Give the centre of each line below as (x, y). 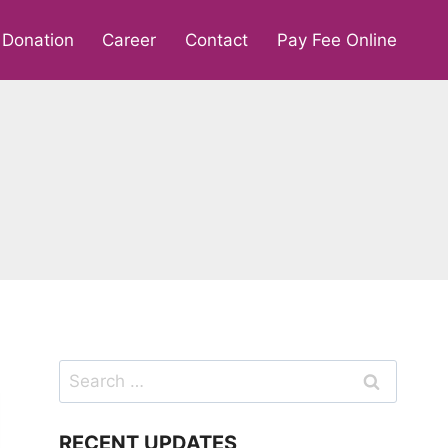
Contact (217, 39)
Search (86, 372)
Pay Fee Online (336, 39)
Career (129, 39)
